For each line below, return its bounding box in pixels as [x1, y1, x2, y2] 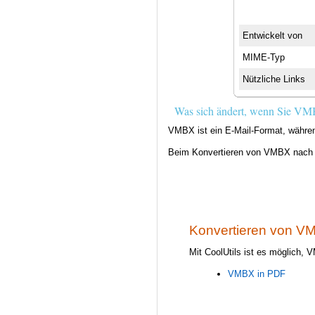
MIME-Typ [243, 51, 285, 63]
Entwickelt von [243, 30, 303, 41]
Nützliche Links [243, 73, 306, 84]
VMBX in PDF [227, 269, 285, 280]
